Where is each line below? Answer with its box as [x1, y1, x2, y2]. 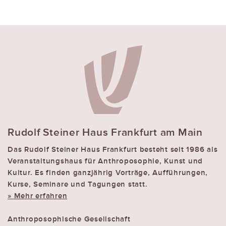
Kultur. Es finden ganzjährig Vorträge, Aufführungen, [8, 168, 208, 177]
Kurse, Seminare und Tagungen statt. [8, 180, 148, 189]
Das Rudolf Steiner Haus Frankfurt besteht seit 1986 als [8, 145, 218, 154]
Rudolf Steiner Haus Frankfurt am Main [8, 126, 203, 138]
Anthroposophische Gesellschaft [8, 215, 131, 223]
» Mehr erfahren [8, 192, 68, 200]
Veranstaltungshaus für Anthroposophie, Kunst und [8, 157, 203, 165]
